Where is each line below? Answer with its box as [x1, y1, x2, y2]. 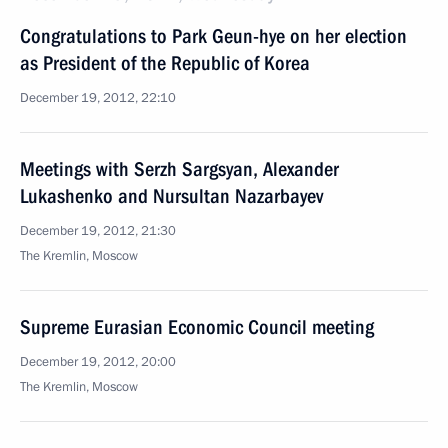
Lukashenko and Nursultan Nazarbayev [20, 184, 323, 208]
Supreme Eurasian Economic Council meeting [20, 315, 374, 339]
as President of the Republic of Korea [20, 51, 310, 75]
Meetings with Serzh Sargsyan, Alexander [20, 157, 339, 181]
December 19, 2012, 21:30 [20, 222, 176, 240]
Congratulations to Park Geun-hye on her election [20, 24, 407, 48]
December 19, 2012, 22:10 [20, 89, 176, 107]
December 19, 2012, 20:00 [20, 353, 176, 371]
